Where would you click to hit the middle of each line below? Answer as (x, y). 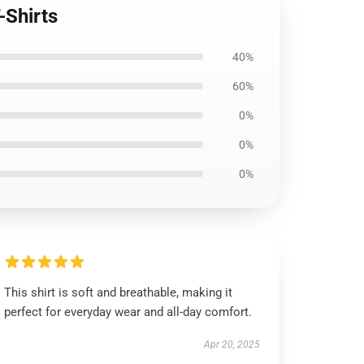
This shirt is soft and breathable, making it (119, 292)
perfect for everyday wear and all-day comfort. (128, 312)
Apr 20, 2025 (232, 344)
